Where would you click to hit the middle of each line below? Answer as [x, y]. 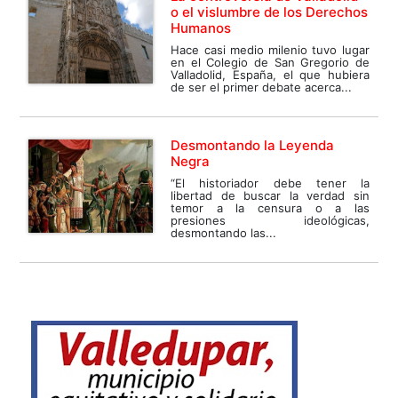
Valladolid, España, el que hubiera [270, 75]
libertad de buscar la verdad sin [270, 196]
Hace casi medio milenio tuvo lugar [270, 50]
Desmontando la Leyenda [253, 146]
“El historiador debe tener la [270, 183]
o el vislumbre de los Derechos [270, 12]
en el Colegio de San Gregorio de [270, 63]
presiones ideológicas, [270, 221]
